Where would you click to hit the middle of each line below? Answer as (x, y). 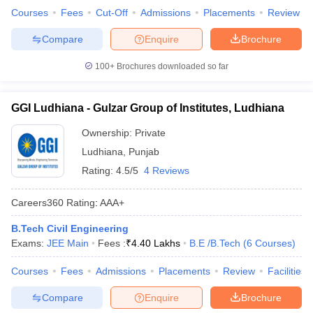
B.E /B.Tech (215, 243)
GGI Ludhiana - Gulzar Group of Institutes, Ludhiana (148, 108)
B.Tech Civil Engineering (70, 228)
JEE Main (68, 243)
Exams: (29, 243)
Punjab (144, 152)
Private (150, 133)
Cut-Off (112, 13)
